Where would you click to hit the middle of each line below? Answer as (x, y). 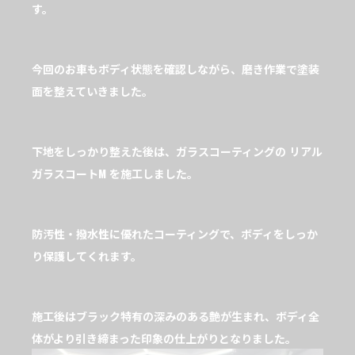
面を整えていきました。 (92, 91)
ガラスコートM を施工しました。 (115, 174)
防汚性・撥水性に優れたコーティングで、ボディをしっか (175, 234)
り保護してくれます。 (87, 256)
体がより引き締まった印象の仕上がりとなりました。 (164, 338)
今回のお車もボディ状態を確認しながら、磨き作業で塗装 (176, 69)
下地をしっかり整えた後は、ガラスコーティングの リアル (177, 151)
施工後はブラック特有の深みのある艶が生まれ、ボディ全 (176, 316)
